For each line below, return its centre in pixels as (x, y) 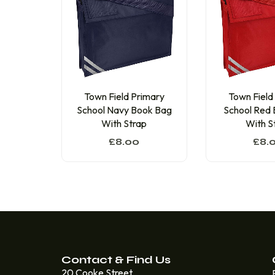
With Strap (124, 124)
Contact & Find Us (116, 260)
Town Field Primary (124, 97)
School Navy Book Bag (124, 110)
